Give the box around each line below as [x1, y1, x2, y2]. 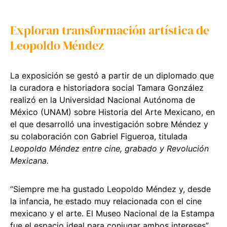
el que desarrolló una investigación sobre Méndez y [10, 119, 208, 129]
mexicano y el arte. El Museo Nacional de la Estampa [10, 208, 214, 218]
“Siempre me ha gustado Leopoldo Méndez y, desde [10, 183, 211, 194]
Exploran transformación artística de [10, 21, 209, 39]
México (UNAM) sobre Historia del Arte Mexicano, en [10, 106, 215, 117]
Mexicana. [10, 155, 49, 166]
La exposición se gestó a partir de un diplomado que [10, 70, 214, 81]
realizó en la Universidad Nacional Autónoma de [10, 94, 195, 105]
